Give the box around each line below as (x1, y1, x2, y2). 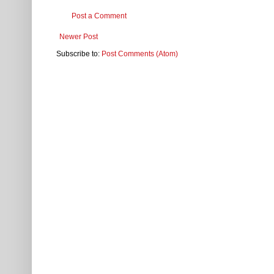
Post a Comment (72, 12, 127, 21)
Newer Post (59, 32, 98, 42)
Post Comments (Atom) (102, 50, 178, 59)
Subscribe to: (56, 50, 102, 59)
